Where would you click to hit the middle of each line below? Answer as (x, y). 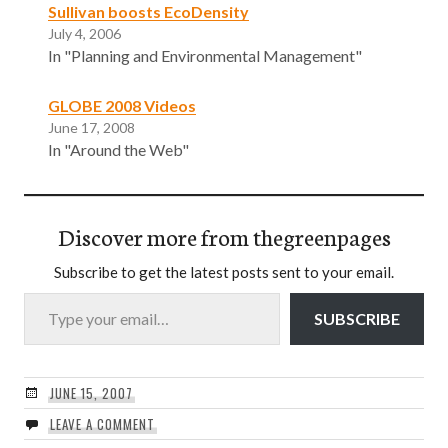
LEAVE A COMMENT (102, 423)
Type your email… (47, 291)
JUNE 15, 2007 (91, 392)
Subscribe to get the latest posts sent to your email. (224, 271)
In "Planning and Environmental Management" (205, 55)
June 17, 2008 (91, 127)
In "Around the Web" (118, 149)
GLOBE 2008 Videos (122, 105)
